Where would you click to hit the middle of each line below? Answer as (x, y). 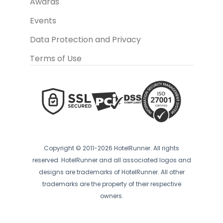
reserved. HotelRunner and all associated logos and (111, 160)
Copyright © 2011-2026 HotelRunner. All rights (111, 148)
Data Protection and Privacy (85, 39)
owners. (111, 196)
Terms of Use (56, 58)
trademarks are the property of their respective (111, 184)
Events (43, 20)
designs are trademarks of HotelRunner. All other (111, 172)
